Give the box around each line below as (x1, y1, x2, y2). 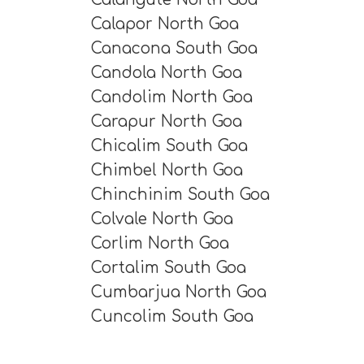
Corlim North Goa (91, 234, 229, 252)
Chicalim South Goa (91, 136, 248, 154)
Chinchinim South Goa (91, 185, 270, 203)
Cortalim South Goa (91, 258, 246, 276)
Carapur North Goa (91, 112, 242, 130)
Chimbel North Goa (91, 161, 243, 179)
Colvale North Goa (91, 210, 233, 227)
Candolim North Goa (91, 88, 253, 106)
